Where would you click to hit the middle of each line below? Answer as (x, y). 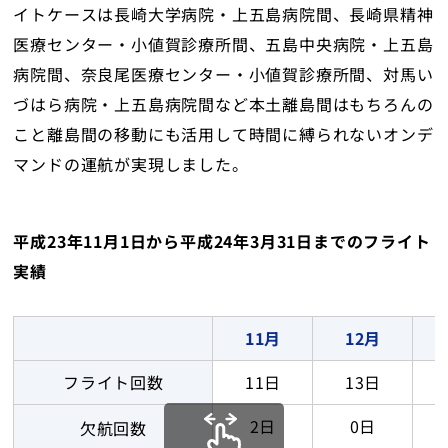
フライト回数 (113, 382)
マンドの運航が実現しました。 (131, 163)
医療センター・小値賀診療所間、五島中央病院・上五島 (223, 43)
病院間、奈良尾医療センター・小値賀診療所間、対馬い (223, 73)
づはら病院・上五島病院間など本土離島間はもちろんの (223, 103)
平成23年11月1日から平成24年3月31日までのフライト (222, 241)
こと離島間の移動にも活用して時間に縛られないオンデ (223, 133)
